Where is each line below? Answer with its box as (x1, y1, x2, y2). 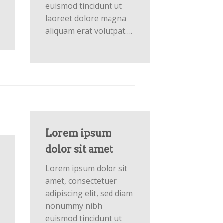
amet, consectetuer (45, 175, 117, 186)
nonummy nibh (45, 200, 102, 211)
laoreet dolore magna (45, 12, 126, 24)
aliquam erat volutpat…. (45, 25, 132, 36)
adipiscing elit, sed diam (45, 187, 133, 199)
